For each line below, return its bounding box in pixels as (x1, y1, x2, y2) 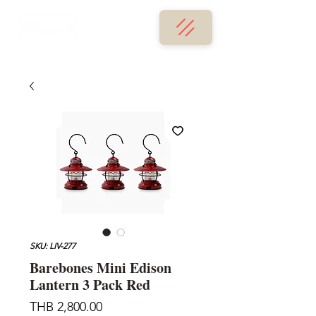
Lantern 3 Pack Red (30, 274, 150, 296)
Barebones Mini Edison (30, 257, 171, 279)
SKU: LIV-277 (30, 241, 75, 252)
